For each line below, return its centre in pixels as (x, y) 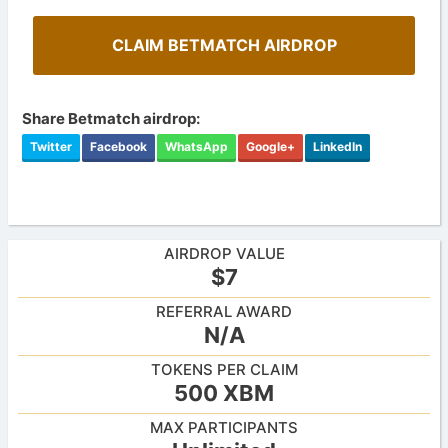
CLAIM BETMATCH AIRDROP (224, 44)
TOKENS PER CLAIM (224, 370)
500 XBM (224, 393)
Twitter (51, 146)
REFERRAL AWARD (224, 312)
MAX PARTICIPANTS (224, 428)
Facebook (119, 146)
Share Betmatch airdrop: (111, 118)
